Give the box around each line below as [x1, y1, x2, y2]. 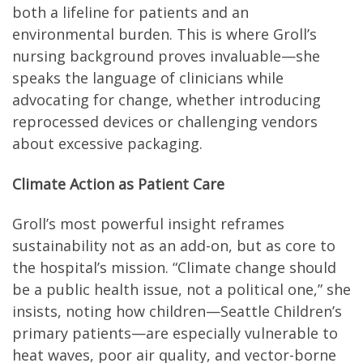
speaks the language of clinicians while [12, 68, 284, 88]
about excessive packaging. [12, 134, 203, 154]
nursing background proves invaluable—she [12, 46, 320, 66]
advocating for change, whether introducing [12, 90, 321, 110]
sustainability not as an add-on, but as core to [12, 236, 335, 256]
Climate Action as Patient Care [12, 173, 224, 194]
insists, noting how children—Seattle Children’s [12, 301, 342, 322]
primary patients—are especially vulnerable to [12, 323, 338, 344]
